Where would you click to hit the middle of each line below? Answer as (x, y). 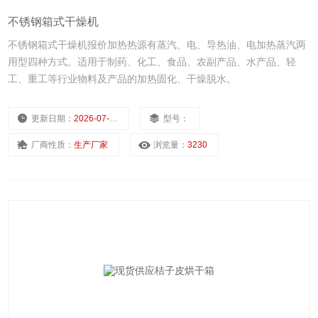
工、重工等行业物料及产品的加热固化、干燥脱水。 (122, 79)
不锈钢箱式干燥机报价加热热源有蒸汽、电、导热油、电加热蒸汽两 (157, 45)
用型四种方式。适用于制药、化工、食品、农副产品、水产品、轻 (152, 62)
